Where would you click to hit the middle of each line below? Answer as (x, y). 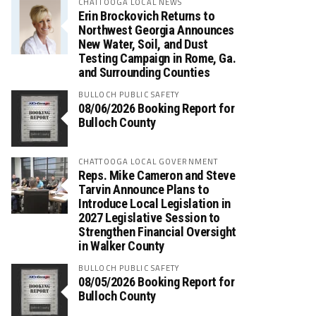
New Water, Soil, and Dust (143, 44)
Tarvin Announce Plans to (144, 189)
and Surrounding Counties (144, 72)
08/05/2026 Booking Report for (157, 282)
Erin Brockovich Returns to (147, 16)
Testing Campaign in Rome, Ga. (157, 58)
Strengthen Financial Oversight (157, 232)
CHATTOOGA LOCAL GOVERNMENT (148, 161)
